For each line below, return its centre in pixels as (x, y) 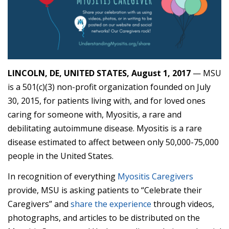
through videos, (184, 204)
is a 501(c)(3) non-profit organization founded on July (109, 87)
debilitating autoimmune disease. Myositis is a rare (105, 128)
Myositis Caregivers (155, 177)
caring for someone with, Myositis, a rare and (95, 114)
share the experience (112, 204)
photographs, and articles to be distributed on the (104, 218)
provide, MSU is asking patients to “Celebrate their (105, 190)
